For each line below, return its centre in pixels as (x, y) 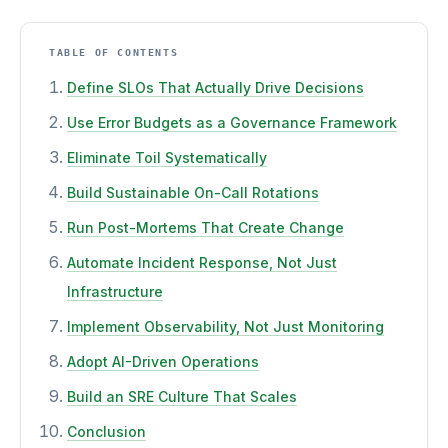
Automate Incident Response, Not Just (202, 262)
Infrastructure (115, 291)
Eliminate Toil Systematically (167, 157)
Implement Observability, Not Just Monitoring (225, 326)
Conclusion (106, 431)
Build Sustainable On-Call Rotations (193, 192)
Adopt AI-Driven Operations (163, 361)
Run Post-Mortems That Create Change (205, 227)
